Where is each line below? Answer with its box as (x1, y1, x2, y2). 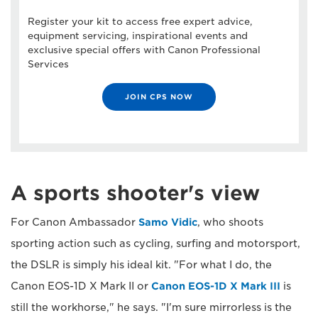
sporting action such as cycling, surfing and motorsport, (11, 237, 300, 249)
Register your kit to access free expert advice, (28, 16, 253, 27)
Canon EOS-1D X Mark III (151, 280, 280, 292)
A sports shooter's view (11, 180, 260, 205)
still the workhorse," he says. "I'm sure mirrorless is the (11, 301, 292, 313)
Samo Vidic (138, 216, 197, 228)
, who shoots (197, 216, 263, 228)
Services (28, 58, 69, 70)
